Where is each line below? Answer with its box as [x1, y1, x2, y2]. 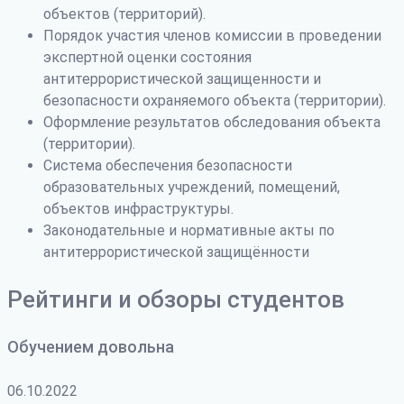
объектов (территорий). [43, 5, 206, 23]
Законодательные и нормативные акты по [43, 221, 335, 239]
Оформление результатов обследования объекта [43, 113, 381, 131]
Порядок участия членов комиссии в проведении [43, 26, 381, 44]
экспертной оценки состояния [43, 48, 252, 66]
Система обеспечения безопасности [43, 156, 292, 174]
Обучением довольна [7, 336, 174, 356]
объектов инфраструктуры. [43, 199, 234, 217]
